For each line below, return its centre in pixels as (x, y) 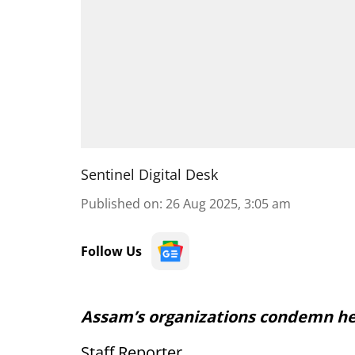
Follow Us (111, 251)
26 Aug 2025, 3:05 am (228, 204)
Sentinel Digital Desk (149, 174)
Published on (120, 204)
